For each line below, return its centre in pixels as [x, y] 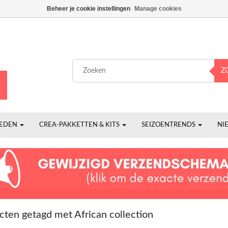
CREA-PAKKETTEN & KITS [80, 125]
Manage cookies [158, 9]
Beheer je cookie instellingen [88, 9]
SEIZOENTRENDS [169, 125]
